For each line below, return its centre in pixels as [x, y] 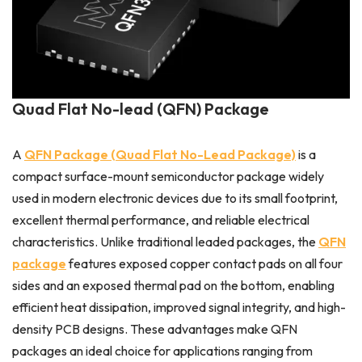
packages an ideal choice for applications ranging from [162, 350]
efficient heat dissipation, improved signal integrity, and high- [179, 307]
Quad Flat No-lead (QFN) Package [141, 108]
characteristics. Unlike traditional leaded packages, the [165, 241]
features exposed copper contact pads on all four [204, 263]
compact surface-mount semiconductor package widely [168, 176]
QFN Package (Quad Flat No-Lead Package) [160, 154]
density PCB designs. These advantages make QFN [155, 328]
